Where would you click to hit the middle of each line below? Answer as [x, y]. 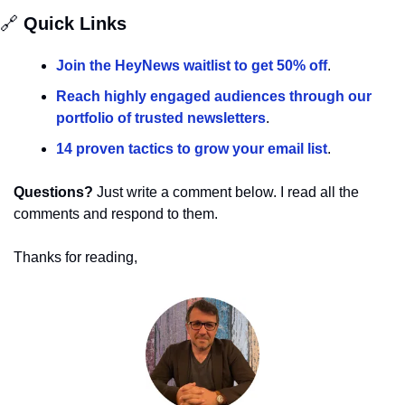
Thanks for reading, [75, 258]
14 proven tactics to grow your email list [192, 149]
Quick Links [72, 24]
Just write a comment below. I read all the [226, 193]
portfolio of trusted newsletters [161, 118]
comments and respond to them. [116, 214]
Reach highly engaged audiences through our [214, 97]
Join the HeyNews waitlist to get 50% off [192, 66]
